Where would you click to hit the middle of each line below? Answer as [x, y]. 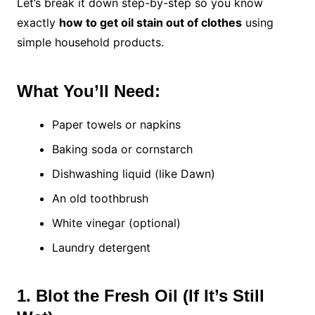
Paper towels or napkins [116, 125]
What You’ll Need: [88, 91]
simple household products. [90, 43]
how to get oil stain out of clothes [150, 23]
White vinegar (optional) [116, 223]
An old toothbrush [100, 199]
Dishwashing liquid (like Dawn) [133, 174]
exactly [38, 23]
